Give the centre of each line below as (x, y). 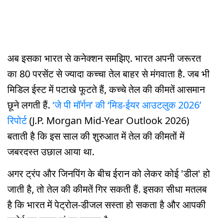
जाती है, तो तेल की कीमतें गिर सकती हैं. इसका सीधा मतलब (107, 189)
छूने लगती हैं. (30, 105)
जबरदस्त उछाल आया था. (52, 152)
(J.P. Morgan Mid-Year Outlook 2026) (109, 121)
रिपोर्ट (18, 121)
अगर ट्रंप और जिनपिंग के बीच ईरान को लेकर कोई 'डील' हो (109, 174)
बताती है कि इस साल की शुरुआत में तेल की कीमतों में (96, 136)
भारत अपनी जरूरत (168, 58)
